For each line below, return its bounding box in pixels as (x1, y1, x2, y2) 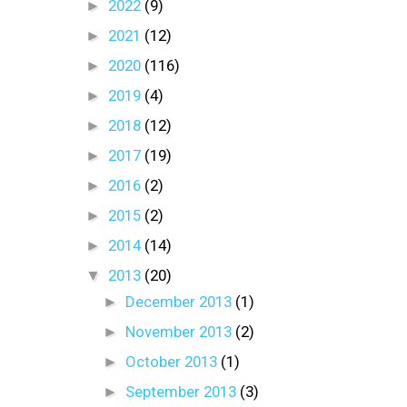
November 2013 (124, 322, 235, 341)
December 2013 (124, 292, 235, 311)
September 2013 (124, 382, 240, 401)
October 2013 (124, 352, 221, 371)
